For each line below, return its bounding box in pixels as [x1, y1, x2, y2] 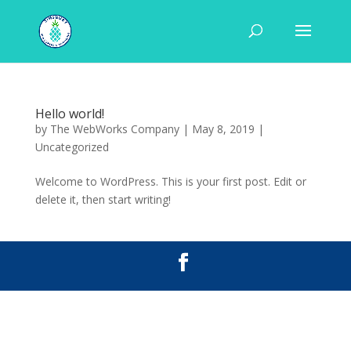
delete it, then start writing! [34, 192, 171, 207]
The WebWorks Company [49, 121, 179, 136]
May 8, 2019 [191, 121, 255, 136]
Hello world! [34, 105, 104, 122]
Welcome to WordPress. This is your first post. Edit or [34, 174, 306, 189]
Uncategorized [34, 139, 109, 154]
